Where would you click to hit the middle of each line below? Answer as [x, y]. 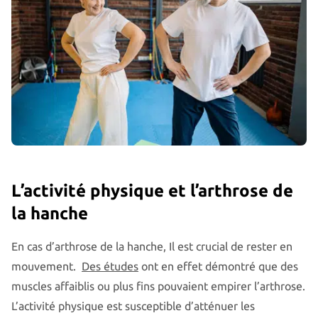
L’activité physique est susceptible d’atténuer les [133, 306]
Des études [110, 267]
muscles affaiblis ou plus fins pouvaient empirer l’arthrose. [158, 286]
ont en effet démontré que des [218, 267]
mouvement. [46, 267]
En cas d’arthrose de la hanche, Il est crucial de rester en [152, 247]
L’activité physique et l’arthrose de [152, 191]
